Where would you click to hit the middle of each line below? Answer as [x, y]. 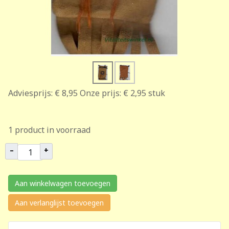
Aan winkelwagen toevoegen [63, 183]
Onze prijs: [100, 93]
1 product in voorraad [49, 130]
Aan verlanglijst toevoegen [59, 203]
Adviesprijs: [30, 93]
